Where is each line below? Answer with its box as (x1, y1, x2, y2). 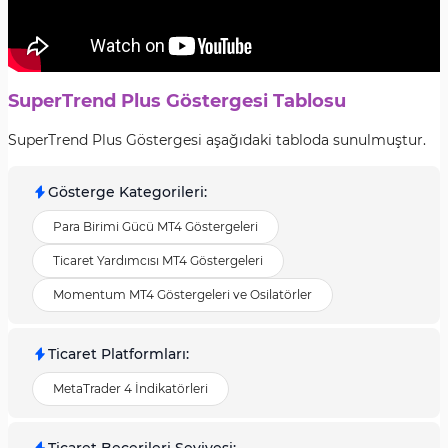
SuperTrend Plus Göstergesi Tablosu (8, 90, 346, 112)
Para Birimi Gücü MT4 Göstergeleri (53, 219, 258, 234)
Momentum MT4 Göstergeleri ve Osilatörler (53, 287, 312, 302)
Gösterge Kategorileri (48, 183, 204, 201)
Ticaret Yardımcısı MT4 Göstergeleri (53, 253, 263, 268)
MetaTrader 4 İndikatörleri (53, 381, 208, 396)
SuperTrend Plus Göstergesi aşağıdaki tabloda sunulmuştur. (8, 131, 426, 149)
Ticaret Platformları (48, 345, 186, 363)
